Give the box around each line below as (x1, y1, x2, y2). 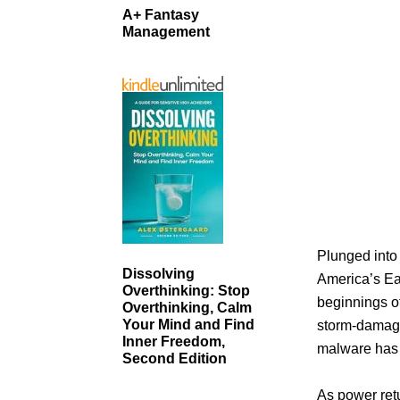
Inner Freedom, (122, 333, 225, 349)
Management (122, 23, 210, 39)
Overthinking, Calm (122, 299, 252, 315)
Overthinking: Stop (122, 282, 250, 298)
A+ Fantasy (122, 6, 199, 22)
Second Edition (122, 350, 227, 366)
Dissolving (122, 265, 195, 281)
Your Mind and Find (122, 316, 254, 332)
